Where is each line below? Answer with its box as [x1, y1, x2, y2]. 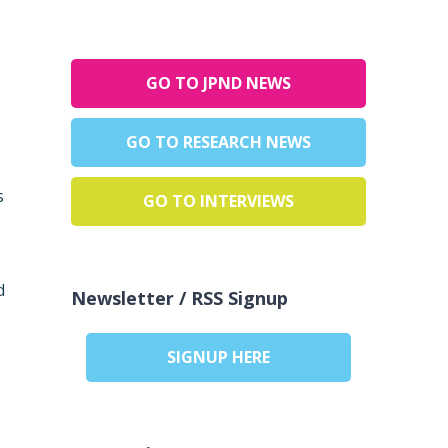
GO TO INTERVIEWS [142, 190, 294, 213]
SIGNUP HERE [166, 346, 270, 369]
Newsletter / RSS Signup [70, 286, 288, 311]
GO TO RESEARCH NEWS [125, 131, 311, 154]
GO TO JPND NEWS [145, 72, 291, 95]
